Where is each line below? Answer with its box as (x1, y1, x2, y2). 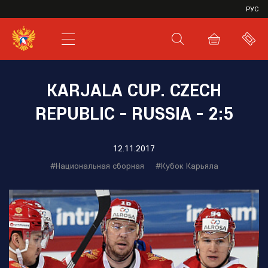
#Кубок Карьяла (155, 160, 218, 171)
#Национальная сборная (50, 160, 144, 171)
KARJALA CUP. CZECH (47, 78, 221, 101)
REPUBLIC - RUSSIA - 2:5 (35, 102, 233, 124)
